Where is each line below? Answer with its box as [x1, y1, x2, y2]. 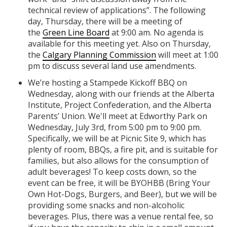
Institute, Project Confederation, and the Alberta [28, 99, 211, 111]
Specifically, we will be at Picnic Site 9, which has [28, 133, 206, 144]
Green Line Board [43, 27, 109, 39]
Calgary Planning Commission [43, 49, 156, 61]
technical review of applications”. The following [28, 5, 206, 16]
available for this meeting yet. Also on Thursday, [28, 38, 211, 50]
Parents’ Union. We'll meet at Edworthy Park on [28, 110, 207, 122]
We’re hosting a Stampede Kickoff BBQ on [28, 77, 187, 89]
